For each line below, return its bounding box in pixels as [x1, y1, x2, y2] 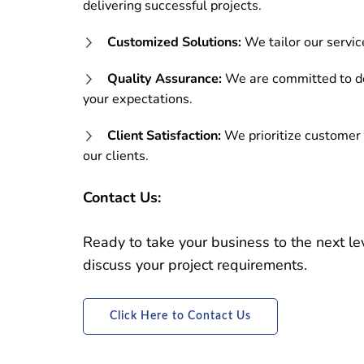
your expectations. [83, 89, 193, 108]
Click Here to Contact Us [110, 310, 252, 323]
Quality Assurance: [107, 69, 222, 88]
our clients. [83, 146, 149, 165]
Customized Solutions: [107, 32, 241, 51]
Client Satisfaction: [107, 126, 221, 145]
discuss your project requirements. [83, 255, 307, 275]
